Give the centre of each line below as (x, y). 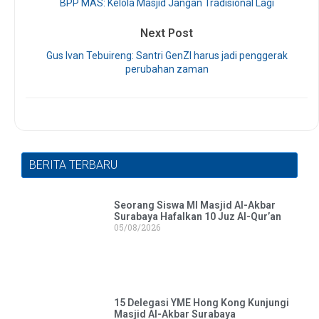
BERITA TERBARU (73, 165)
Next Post (167, 33)
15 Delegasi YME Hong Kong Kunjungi (201, 302)
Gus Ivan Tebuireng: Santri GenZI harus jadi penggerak (167, 56)
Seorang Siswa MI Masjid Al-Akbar (194, 205)
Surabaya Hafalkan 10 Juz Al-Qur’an (197, 217)
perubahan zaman (167, 69)
